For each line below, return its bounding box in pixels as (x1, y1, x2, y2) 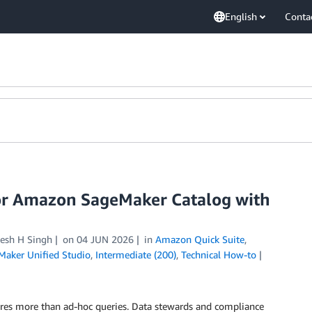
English (225, 10, 257, 22)
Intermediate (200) (95, 249, 176, 260)
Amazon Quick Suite (155, 233, 244, 245)
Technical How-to (181, 249, 256, 260)
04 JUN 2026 (76, 233, 134, 245)
